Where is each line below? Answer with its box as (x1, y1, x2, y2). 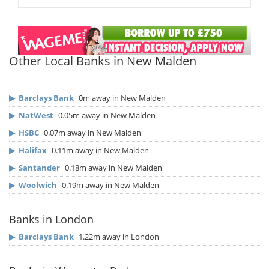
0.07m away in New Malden (42, 127, 141, 139)
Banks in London (9, 212, 94, 227)
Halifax (19, 145, 47, 156)
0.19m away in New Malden (60, 180, 159, 191)
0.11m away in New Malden (50, 145, 149, 156)
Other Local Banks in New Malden (9, 53, 196, 70)
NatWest (19, 110, 53, 121)
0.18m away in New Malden (63, 162, 162, 174)
